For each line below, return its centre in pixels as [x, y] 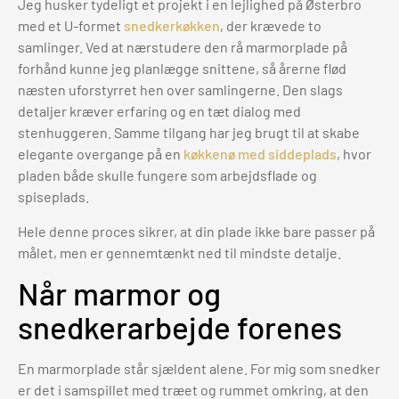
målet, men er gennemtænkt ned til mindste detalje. [179, 252]
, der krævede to [271, 26]
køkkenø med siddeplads [260, 154]
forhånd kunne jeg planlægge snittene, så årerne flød [182, 69]
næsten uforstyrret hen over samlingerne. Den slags [180, 90]
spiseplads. [53, 197]
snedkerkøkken [172, 26]
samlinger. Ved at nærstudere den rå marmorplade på [183, 47]
